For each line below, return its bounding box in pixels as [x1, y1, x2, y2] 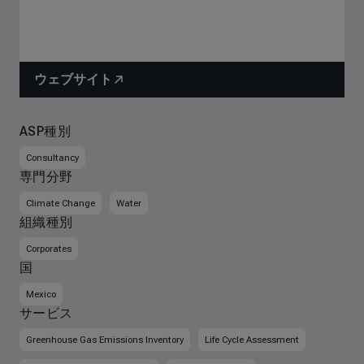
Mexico [26, 288, 56, 300]
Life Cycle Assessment [205, 334, 299, 345]
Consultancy [26, 152, 79, 163]
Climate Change [26, 197, 95, 209]
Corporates [26, 243, 71, 254]
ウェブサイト [34, 71, 112, 87]
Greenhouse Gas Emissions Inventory [26, 334, 184, 345]
